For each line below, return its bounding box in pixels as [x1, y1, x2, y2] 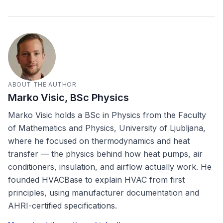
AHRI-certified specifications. [8, 201, 117, 211]
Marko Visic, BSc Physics [8, 92, 129, 104]
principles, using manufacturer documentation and [8, 188, 199, 198]
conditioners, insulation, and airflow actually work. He [8, 162, 212, 172]
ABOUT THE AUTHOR [8, 81, 77, 88]
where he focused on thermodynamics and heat [8, 136, 190, 146]
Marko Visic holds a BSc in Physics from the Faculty [8, 110, 206, 120]
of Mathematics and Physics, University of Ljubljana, [8, 123, 206, 133]
